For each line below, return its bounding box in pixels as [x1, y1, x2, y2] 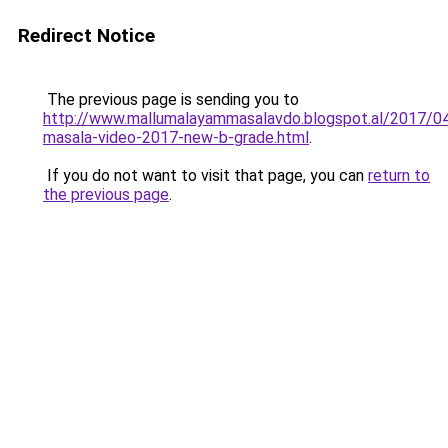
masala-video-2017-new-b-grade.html [43, 128, 309, 147]
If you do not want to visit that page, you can [43, 166, 368, 185]
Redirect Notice [18, 24, 155, 47]
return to [368, 166, 430, 185]
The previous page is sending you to [43, 90, 299, 109]
